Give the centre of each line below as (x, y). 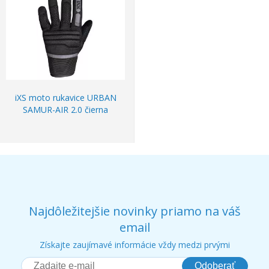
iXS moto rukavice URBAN (65, 98)
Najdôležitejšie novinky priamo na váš (134, 211)
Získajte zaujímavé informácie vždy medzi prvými (134, 245)
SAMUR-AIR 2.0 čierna (65, 110)
